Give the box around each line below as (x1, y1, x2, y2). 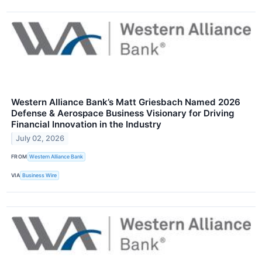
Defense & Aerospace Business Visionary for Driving (11, 107, 235, 119)
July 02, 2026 (16, 134, 65, 143)
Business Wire (22, 172, 57, 179)
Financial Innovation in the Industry (11, 118, 161, 130)
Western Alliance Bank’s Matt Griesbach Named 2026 (11, 96, 240, 108)
